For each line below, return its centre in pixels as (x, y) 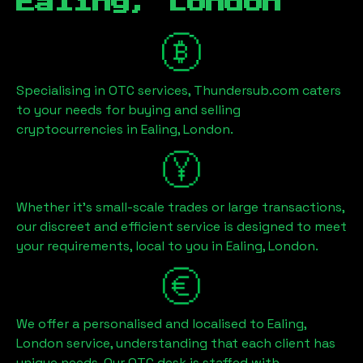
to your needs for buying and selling (128, 110)
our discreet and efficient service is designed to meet (181, 226)
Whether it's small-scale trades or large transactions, (180, 207)
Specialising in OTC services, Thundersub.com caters (179, 90)
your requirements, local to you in (121, 246)
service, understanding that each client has (199, 343)
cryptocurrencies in (79, 129)
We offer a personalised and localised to (142, 324)
